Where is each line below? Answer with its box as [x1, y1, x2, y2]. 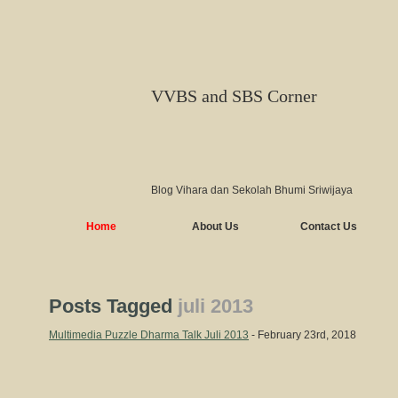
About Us [191, 220, 239, 233]
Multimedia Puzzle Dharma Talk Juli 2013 [49, 329, 249, 341]
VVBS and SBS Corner [151, 86, 317, 106]
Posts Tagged [49, 295, 178, 317]
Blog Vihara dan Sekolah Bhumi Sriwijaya [151, 184, 353, 196]
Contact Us [300, 220, 357, 233]
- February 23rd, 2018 [249, 329, 356, 341]
